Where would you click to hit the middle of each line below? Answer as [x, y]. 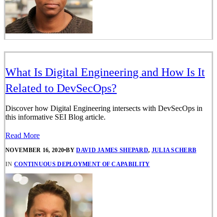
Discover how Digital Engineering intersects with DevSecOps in [104, 108]
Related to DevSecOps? [61, 88]
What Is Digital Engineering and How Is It [105, 72]
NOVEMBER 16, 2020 [35, 150]
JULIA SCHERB [174, 150]
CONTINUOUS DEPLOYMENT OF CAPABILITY [82, 164]
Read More [23, 136]
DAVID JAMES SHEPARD [112, 150]
